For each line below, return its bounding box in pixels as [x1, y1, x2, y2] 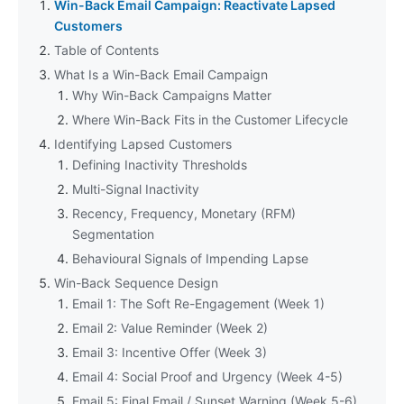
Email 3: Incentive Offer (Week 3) [72, 344, 267, 360]
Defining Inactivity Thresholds [72, 156, 247, 172]
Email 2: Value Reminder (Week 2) [72, 319, 268, 335]
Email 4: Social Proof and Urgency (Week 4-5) [72, 368, 343, 384]
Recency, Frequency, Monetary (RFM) [72, 205, 296, 221]
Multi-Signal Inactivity [72, 180, 199, 197]
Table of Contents [54, 41, 159, 58]
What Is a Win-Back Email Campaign [54, 66, 268, 82]
